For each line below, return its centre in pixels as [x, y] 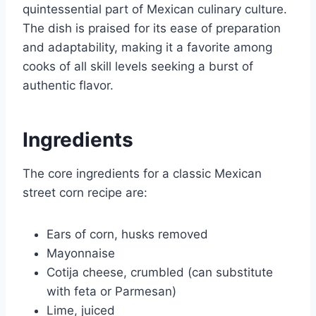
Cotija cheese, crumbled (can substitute [160, 273]
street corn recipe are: [85, 193]
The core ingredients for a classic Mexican [142, 174]
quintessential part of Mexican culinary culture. [155, 10]
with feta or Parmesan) [111, 292]
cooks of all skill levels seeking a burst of [138, 67]
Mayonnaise [81, 254]
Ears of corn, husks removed [127, 235]
